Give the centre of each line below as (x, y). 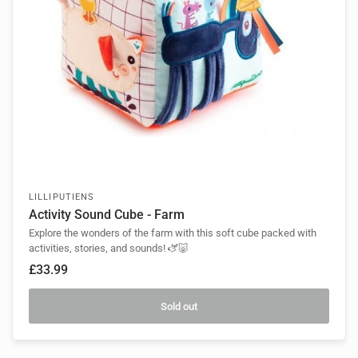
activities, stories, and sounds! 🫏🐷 (109, 249)
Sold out (179, 306)
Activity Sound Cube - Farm (107, 215)
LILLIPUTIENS (62, 197)
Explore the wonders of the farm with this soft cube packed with (173, 233)
